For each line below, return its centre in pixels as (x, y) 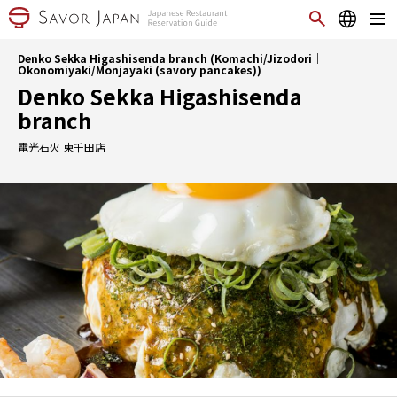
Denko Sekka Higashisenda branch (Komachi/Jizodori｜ (170, 58)
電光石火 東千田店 (62, 147)
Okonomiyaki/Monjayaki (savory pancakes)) (140, 70)
